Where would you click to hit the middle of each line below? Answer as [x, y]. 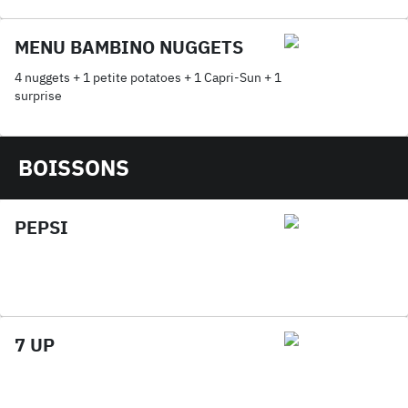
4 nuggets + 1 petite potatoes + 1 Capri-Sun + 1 [44, 77]
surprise [38, 96]
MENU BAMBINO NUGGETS [129, 47]
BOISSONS [74, 168]
